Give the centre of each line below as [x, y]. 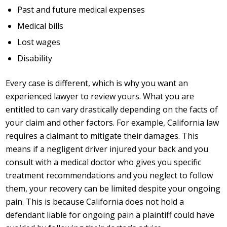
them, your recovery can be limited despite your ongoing [113, 189]
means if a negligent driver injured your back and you [107, 149]
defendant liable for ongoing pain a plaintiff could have [110, 215]
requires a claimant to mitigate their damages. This [102, 136]
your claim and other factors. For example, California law [112, 123]
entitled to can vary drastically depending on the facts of [112, 110]
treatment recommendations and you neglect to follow [109, 176]
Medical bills [41, 26]
